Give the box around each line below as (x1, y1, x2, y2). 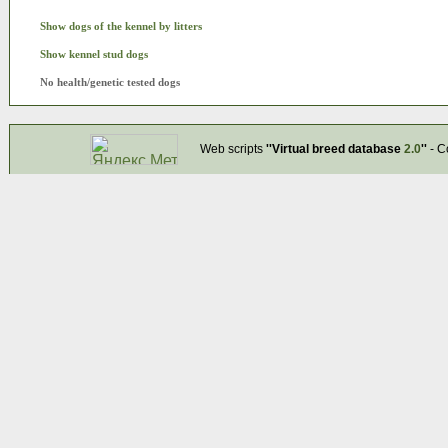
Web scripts (199, 142, 266, 156)
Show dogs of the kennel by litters (40, 21, 202, 32)
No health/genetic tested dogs (40, 77, 180, 88)
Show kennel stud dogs (40, 49, 148, 60)
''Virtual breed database (265, 142, 404, 156)
